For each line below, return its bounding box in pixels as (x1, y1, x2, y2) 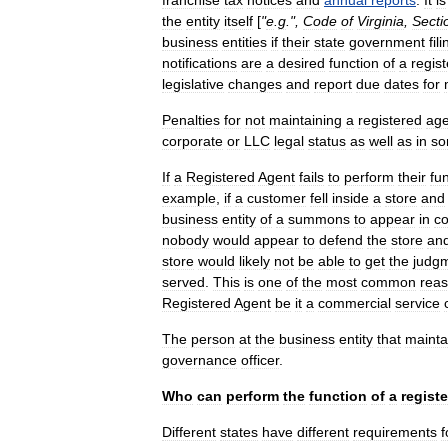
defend (319, 232, 363, 248)
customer (247, 190, 306, 206)
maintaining (269, 112, 342, 128)
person (191, 331, 235, 347)
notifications (162, 55, 237, 71)
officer (241, 352, 279, 368)
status (308, 133, 346, 149)
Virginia (357, 13, 404, 29)
